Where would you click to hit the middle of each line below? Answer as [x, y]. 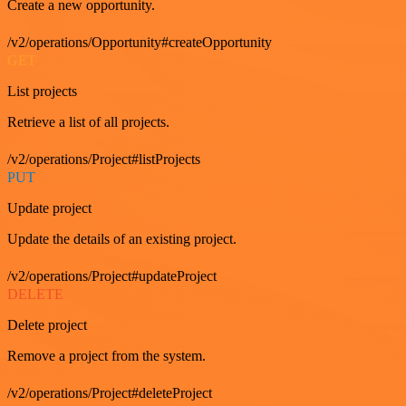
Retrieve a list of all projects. [88, 122]
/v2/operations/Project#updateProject [112, 276]
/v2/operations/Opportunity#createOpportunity [140, 42]
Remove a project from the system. [106, 356]
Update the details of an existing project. [122, 239]
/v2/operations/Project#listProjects [104, 159]
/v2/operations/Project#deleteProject [110, 393]
